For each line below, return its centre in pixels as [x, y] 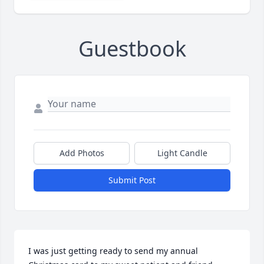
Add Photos [82, 153]
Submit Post [132, 180]
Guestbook [132, 49]
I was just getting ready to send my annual [113, 251]
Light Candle [182, 153]
